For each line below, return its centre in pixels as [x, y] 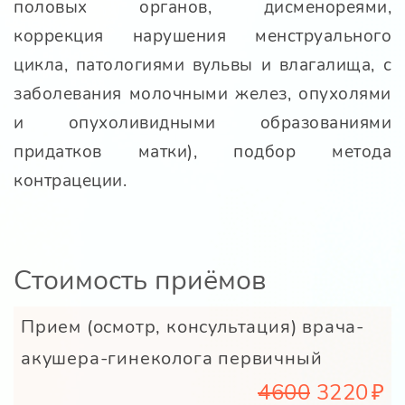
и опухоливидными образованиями [202, 123]
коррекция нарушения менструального [202, 37]
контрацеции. [70, 181]
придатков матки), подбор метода [202, 152]
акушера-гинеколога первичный [172, 359]
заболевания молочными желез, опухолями [202, 94]
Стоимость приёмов [140, 281]
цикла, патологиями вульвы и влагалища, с [202, 66]
